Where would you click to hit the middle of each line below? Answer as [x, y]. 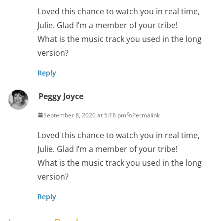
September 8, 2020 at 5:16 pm [85, 115]
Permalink [146, 115]
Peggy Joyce [61, 96]
